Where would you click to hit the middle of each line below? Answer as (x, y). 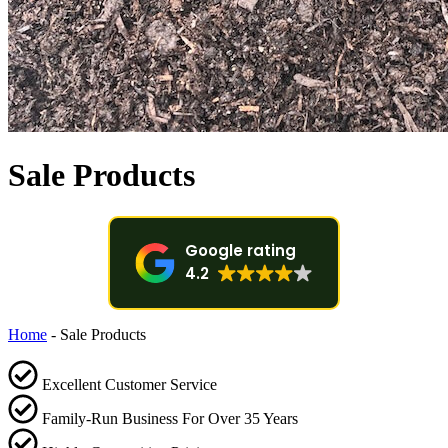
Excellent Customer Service (129, 384)
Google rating (240, 250)
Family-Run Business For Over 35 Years (170, 418)
